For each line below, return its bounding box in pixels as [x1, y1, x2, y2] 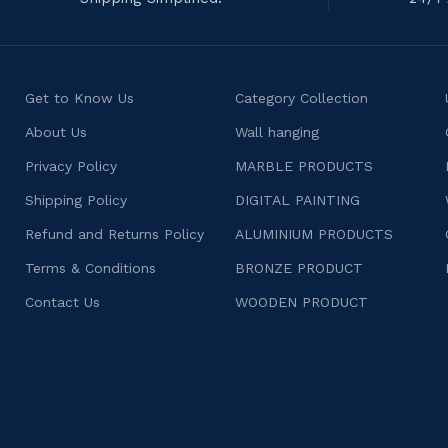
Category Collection [235, 90, 369, 107]
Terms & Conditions [25, 260, 157, 277]
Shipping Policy [25, 192, 128, 209]
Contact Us [25, 294, 101, 311]
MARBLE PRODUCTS [235, 158, 374, 175]
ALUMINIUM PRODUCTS [235, 226, 394, 243]
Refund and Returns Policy [25, 226, 205, 243]
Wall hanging [235, 124, 320, 141]
